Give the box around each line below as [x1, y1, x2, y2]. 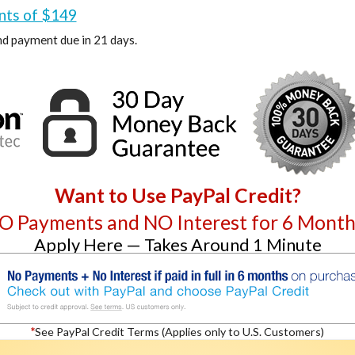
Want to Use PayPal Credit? [54, 184, 301, 208]
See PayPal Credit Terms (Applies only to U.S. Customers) [35, 325, 324, 339]
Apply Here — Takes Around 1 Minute [33, 234, 322, 256]
